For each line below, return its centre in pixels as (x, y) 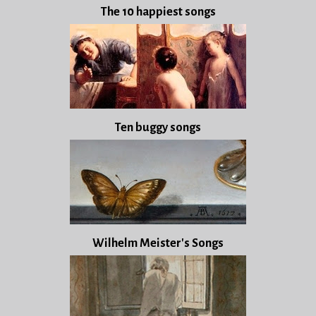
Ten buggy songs (158, 128)
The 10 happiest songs (158, 12)
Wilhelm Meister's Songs (158, 243)
